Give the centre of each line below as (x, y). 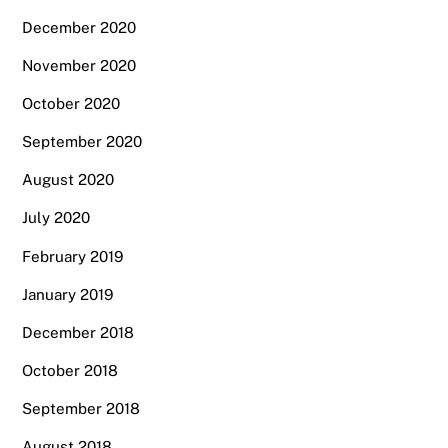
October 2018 (70, 370)
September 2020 (82, 142)
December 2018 (78, 332)
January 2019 (68, 294)
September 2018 (81, 409)
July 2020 (56, 218)
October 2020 (71, 103)
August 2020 (68, 180)
